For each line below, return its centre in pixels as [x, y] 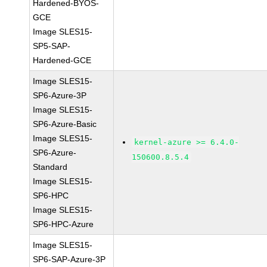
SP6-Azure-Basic [65, 124]
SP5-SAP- [52, 46]
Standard [50, 167]
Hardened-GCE [62, 60]
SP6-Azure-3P [60, 95]
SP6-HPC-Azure [63, 224]
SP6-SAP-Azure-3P [69, 259]
